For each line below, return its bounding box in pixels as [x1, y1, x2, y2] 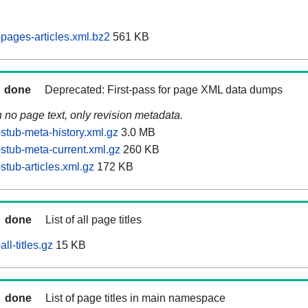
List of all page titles [45, 214, 142, 226]
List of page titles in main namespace [45, 292, 225, 305]
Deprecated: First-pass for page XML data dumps [45, 84, 283, 96]
